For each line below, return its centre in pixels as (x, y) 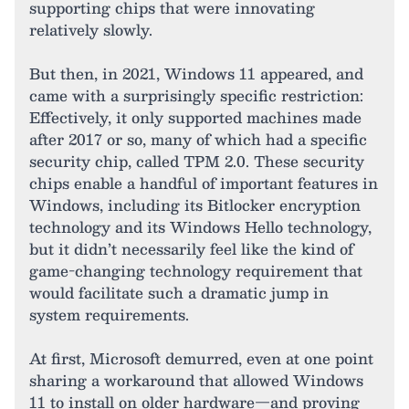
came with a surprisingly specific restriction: (196, 95)
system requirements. (109, 315)
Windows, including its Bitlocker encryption (195, 205)
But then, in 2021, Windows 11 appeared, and (196, 73)
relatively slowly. (91, 30)
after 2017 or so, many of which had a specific (198, 139)
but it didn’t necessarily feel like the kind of (191, 249)
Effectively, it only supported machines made (195, 117)
